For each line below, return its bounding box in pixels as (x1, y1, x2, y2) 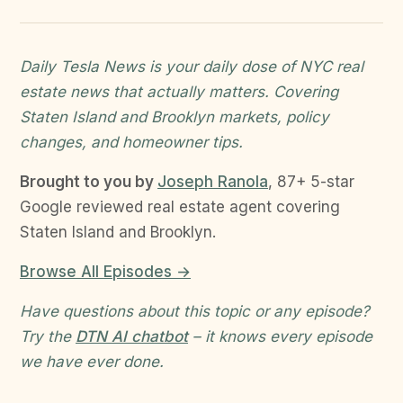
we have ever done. (20, 353, 164, 372)
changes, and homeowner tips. (20, 133, 243, 152)
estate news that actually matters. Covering (20, 83, 338, 102)
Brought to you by (20, 173, 157, 192)
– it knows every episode (188, 327, 372, 346)
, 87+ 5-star (268, 173, 354, 192)
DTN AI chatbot (76, 327, 188, 346)
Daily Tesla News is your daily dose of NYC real (20, 58, 363, 76)
